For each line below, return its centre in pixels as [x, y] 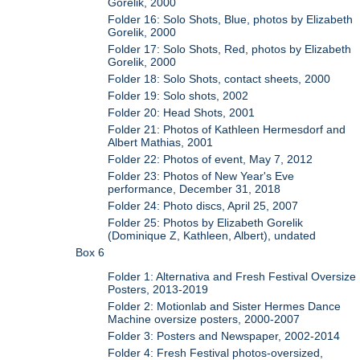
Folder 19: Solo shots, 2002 [178, 95]
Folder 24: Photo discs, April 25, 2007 [203, 205]
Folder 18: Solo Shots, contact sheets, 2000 [219, 78]
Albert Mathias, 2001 [161, 142]
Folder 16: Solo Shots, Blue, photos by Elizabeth [231, 19]
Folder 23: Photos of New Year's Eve [201, 176]
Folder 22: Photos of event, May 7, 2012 [211, 159]
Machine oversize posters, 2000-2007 [204, 319]
